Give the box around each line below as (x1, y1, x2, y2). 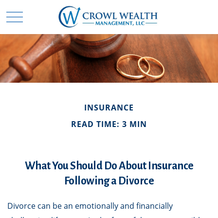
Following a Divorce (64, 175, 154, 187)
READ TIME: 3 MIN (71, 119, 147, 129)
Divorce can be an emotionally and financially (7, 200, 173, 211)
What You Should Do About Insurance (24, 160, 194, 172)
